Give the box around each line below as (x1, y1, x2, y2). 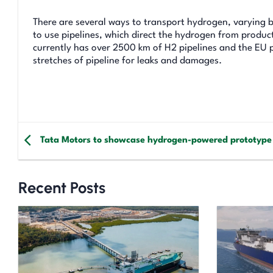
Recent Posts (18, 178, 105, 197)
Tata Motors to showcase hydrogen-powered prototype (40, 136, 272, 146)
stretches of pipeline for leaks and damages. (33, 55, 222, 66)
